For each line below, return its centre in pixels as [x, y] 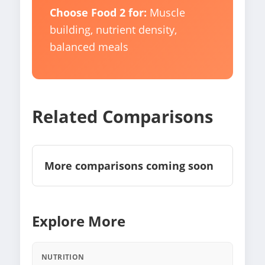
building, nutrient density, [113, 30]
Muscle [166, 13]
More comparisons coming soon [129, 166]
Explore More [79, 221]
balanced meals [89, 47]
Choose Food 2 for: [98, 13]
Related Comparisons [122, 117]
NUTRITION [63, 257]
